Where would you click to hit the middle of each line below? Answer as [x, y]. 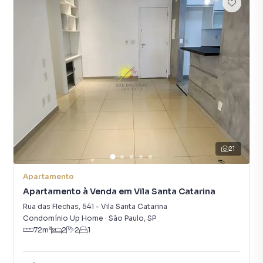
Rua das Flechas [51, 206]
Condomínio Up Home [63, 218]
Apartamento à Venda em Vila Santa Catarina [119, 191]
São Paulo [126, 218]
